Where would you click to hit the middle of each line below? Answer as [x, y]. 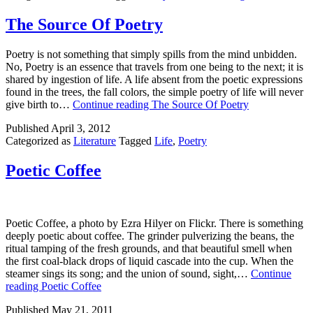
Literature [95, 140]
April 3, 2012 [81, 128]
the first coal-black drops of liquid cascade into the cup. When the [150, 261]
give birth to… [39, 104]
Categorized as [39, 140]
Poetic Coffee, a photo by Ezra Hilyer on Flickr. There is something [154, 224]
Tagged [137, 140]
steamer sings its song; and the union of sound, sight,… [128, 274]
